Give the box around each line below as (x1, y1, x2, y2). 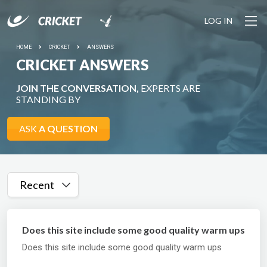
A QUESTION (39, 123, 98, 134)
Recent (20, 178, 54, 191)
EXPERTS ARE (139, 82, 200, 94)
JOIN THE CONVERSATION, (16, 82, 139, 94)
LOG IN (204, 15, 232, 26)
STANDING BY (16, 94, 80, 105)
